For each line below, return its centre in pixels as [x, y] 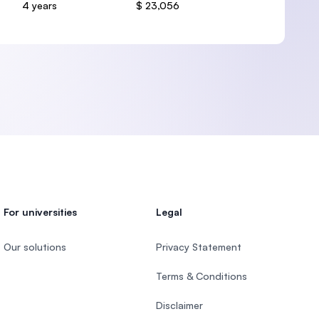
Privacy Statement [198, 247]
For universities [41, 212]
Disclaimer [179, 305]
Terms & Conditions [201, 276]
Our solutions [35, 247]
